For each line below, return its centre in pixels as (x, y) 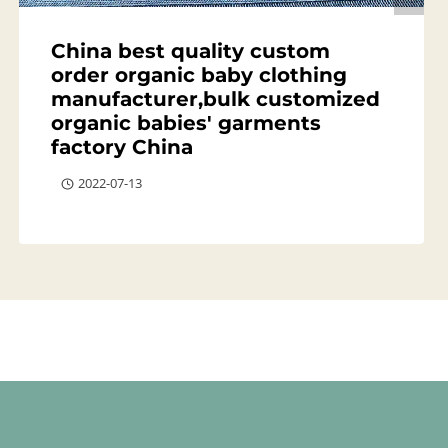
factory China (121, 146)
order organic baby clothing (198, 74)
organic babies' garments (185, 122)
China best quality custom (190, 50)
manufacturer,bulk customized (215, 98)
